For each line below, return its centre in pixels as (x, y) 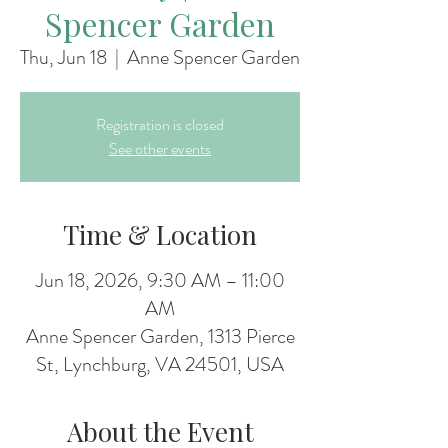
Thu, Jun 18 (63, 57)
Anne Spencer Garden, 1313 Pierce (160, 336)
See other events (160, 148)
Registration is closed (160, 124)
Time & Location (160, 234)
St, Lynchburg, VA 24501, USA (160, 364)
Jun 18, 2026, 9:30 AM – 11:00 (160, 280)
